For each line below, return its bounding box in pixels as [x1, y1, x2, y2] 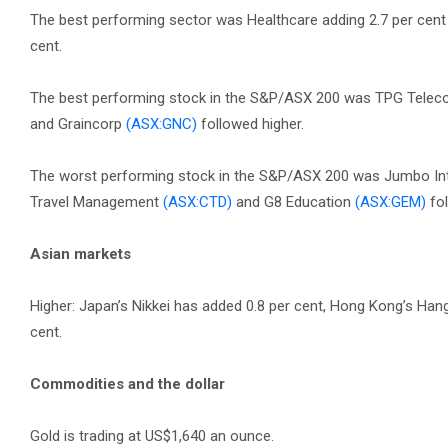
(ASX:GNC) [126, 115, 197, 133]
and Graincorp [30, 115, 126, 133]
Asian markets [30, 245, 131, 263]
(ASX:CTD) [163, 193, 232, 211]
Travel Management [30, 193, 163, 211]
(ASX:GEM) [355, 193, 426, 211]
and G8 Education [232, 193, 355, 211]
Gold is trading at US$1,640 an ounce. [30, 427, 274, 445]
